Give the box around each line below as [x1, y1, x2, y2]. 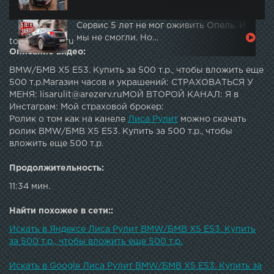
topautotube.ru [9, 38, 74, 46]
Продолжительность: [9, 165, 104, 172]
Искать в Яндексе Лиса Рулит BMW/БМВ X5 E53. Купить [9, 226, 256, 234]
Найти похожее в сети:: [9, 207, 113, 215]
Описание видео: [9, 48, 86, 56]
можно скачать [178, 116, 246, 124]
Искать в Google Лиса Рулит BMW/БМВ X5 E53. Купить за [9, 262, 262, 270]
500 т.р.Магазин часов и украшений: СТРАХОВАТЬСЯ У [9, 79, 253, 87]
